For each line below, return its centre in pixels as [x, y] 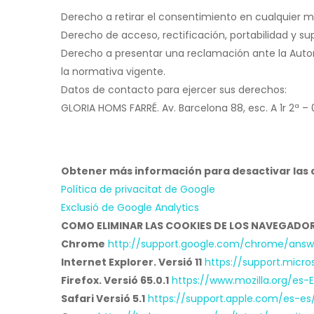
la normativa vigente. [113, 71]
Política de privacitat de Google [138, 189]
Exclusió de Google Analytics [130, 207]
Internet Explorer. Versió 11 [131, 262]
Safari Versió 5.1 [103, 299]
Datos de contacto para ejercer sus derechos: [174, 90]
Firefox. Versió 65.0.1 [115, 280]
